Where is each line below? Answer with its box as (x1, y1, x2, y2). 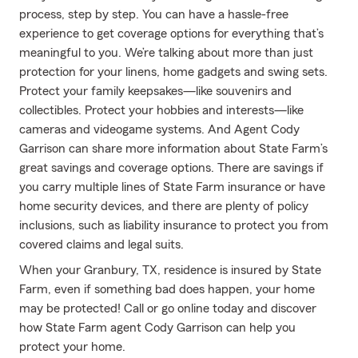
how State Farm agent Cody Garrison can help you (19, 321, 296, 334)
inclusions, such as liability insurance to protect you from (19, 219, 328, 232)
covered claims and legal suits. (19, 238, 184, 251)
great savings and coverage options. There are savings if (19, 161, 324, 174)
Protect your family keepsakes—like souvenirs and (19, 85, 292, 97)
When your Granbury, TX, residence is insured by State (19, 264, 321, 276)
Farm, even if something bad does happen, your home (19, 283, 315, 296)
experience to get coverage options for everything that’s (19, 27, 324, 40)
